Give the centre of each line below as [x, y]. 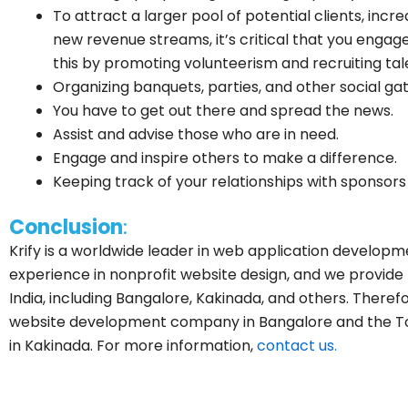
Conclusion [66, 227]
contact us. [297, 345]
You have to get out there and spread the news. [223, 110]
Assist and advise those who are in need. [196, 134]
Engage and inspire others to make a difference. [225, 158]
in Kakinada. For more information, [133, 345]
